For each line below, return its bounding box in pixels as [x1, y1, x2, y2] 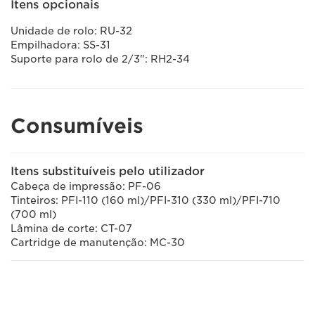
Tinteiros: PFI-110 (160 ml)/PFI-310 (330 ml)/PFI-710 [11, 195, 281, 206]
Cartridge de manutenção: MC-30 [11, 237, 185, 248]
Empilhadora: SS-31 [11, 39, 110, 51]
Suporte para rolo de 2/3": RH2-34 [11, 53, 190, 65]
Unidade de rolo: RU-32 [11, 25, 132, 37]
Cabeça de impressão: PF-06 [11, 181, 161, 192]
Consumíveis [11, 114, 143, 138]
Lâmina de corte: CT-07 [11, 223, 132, 234]
